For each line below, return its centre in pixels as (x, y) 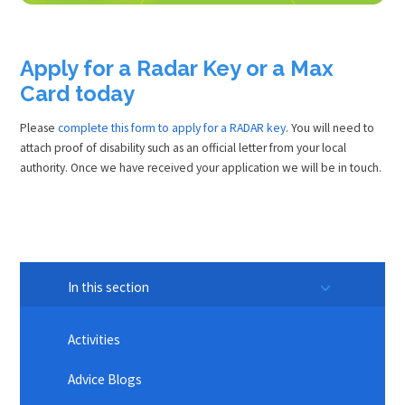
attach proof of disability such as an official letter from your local (184, 148)
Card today (78, 94)
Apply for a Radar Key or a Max (177, 68)
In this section (109, 287)
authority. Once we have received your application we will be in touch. (201, 168)
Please (39, 128)
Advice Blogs (105, 379)
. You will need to (330, 128)
